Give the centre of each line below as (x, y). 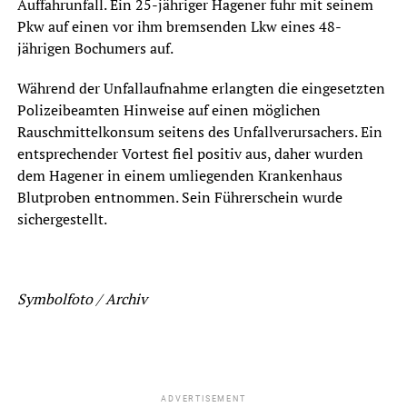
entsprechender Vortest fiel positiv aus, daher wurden (190, 154)
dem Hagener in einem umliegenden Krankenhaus (179, 176)
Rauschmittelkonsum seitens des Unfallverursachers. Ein (199, 132)
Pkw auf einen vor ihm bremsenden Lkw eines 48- (179, 27)
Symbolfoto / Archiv (82, 299)
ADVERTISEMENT (203, 399)
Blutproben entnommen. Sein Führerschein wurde (179, 198)
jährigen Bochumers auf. (95, 49)
